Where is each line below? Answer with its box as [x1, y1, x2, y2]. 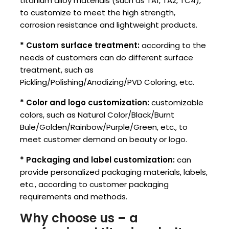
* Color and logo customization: [20, 97, 149, 108]
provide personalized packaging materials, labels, [20, 167, 208, 178]
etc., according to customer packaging [20, 179, 169, 190]
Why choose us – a [20, 210, 138, 227]
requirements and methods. [20, 191, 127, 202]
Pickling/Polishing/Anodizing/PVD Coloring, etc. [20, 77, 194, 88]
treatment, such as [20, 64, 94, 76]
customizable [149, 97, 203, 108]
